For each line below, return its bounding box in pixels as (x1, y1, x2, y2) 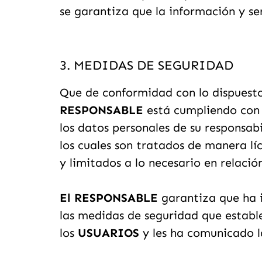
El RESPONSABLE (60, 191, 158, 205)
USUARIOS (78, 226, 139, 240)
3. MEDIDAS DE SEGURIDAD (60, 57, 233, 73)
